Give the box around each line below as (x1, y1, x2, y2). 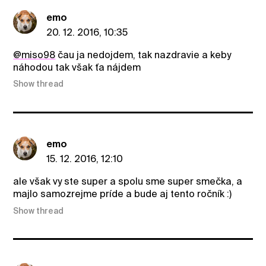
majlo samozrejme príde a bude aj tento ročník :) (13, 188, 232, 200)
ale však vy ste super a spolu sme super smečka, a (13, 176, 243, 188)
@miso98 (13, 49, 56, 61)
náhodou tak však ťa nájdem (13, 61, 141, 73)
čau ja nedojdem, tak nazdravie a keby (55, 49, 232, 61)
